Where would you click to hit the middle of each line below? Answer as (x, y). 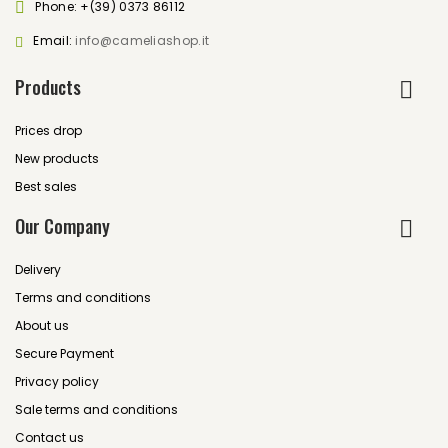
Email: (54, 40)
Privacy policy (57, 381)
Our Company (62, 226)
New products (57, 158)
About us (42, 325)
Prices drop (48, 130)
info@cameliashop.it (142, 40)
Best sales (46, 186)
